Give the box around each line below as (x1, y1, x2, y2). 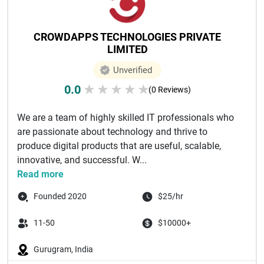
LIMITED (107, 43, 148, 55)
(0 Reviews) (148, 85, 191, 94)
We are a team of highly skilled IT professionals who (17, 112, 234, 123)
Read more (17, 169, 64, 180)
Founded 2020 (34, 192, 87, 201)
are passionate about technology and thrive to (17, 126, 207, 137)
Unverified (113, 65, 152, 75)
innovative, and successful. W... (17, 154, 147, 166)
